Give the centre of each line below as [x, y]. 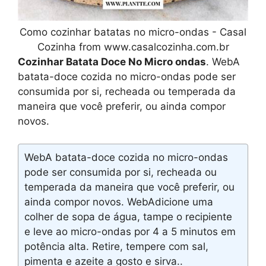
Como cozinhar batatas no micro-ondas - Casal [133, 32]
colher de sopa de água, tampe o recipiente [128, 217]
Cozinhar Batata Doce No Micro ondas [112, 61]
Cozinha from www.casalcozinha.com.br [133, 47]
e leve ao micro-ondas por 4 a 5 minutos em [130, 232]
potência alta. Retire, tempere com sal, [116, 246]
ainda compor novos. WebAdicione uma [119, 202]
